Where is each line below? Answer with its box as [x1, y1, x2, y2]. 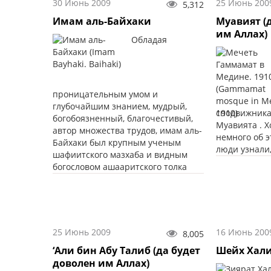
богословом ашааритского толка [53, 161, 187, 173]
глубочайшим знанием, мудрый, [53, 100, 187, 113]
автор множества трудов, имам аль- [53, 125, 202, 137]
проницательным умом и [53, 88, 158, 100]
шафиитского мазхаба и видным [53, 149, 188, 161]
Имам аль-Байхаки [53, 15, 151, 28]
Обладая [131, 34, 167, 46]
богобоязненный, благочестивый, [53, 113, 193, 125]
